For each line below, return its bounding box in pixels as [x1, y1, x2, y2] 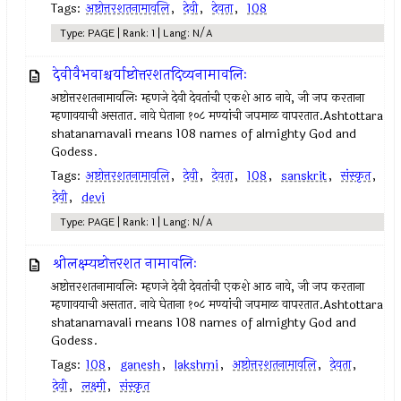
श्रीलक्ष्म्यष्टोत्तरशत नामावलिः [53, 252, 198, 275]
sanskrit [281, 166, 328, 185]
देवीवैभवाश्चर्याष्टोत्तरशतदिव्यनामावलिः [53, 64, 248, 86]
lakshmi [175, 355, 219, 374]
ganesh [120, 355, 161, 374]
